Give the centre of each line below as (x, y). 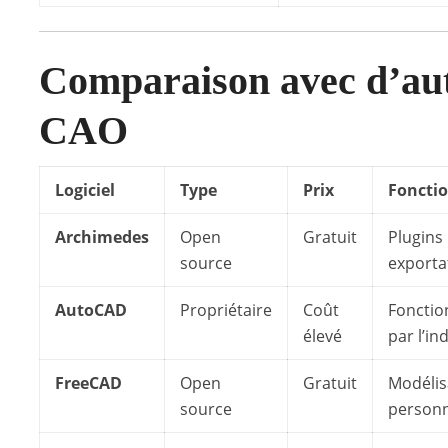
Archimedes (102, 237)
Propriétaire (226, 310)
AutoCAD (91, 310)
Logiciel (85, 190)
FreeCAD (88, 383)
